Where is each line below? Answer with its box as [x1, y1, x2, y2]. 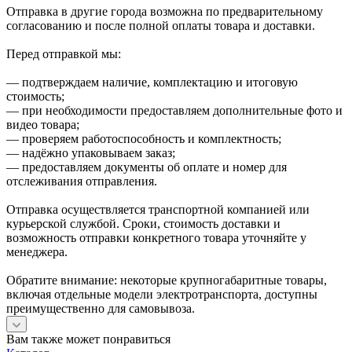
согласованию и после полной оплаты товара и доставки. [6, 19, 315, 33]
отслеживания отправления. [6, 174, 157, 189]
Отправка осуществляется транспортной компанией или [6, 203, 310, 217]
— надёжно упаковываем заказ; [6, 146, 175, 160]
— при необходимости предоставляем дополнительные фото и [6, 104, 343, 118]
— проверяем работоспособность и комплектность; [6, 132, 281, 146]
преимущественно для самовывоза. [6, 302, 195, 316]
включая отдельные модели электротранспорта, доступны [6, 288, 317, 302]
